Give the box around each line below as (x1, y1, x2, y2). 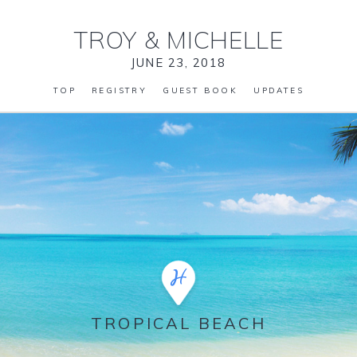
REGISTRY (92, 85, 147, 96)
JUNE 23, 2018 (131, 55, 226, 70)
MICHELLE (159, 25, 284, 55)
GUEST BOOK (163, 85, 238, 96)
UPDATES (253, 85, 304, 96)
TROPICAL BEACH (91, 313, 266, 333)
